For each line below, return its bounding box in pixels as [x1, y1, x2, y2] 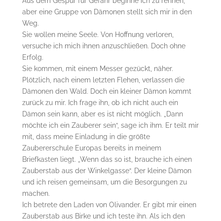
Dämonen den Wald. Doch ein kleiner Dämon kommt [22, 87, 191, 96]
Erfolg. [22, 53, 43, 62]
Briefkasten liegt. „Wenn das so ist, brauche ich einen [22, 155, 192, 164]
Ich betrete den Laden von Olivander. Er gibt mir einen [22, 201, 196, 209]
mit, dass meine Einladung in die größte [22, 133, 150, 141]
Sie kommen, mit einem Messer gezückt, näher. [22, 65, 173, 73]
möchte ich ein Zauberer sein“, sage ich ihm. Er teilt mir [22, 121, 199, 130]
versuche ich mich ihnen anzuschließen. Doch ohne [22, 42, 185, 50]
